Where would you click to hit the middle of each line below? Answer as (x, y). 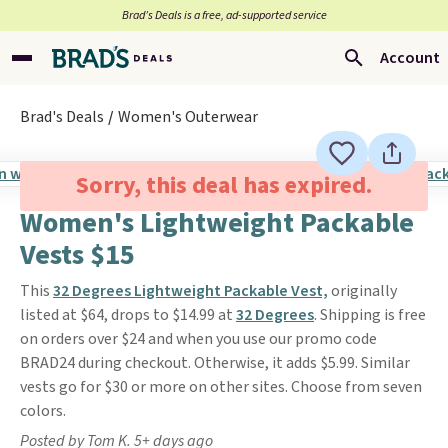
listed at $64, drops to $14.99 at (128, 315)
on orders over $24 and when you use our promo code (198, 339)
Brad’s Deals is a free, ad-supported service (224, 15)
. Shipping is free (370, 315)
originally (362, 291)
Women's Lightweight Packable (217, 223)
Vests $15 (77, 255)
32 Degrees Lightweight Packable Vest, (190, 291)
